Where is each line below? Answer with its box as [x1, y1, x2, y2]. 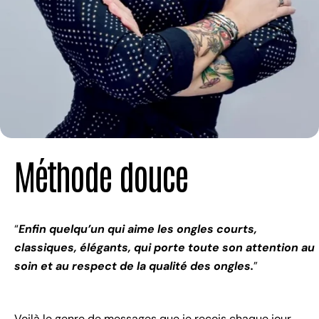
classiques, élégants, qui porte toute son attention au [14, 240, 315, 256]
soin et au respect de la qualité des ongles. [14, 258, 253, 274]
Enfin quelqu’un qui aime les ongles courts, [19, 221, 257, 237]
